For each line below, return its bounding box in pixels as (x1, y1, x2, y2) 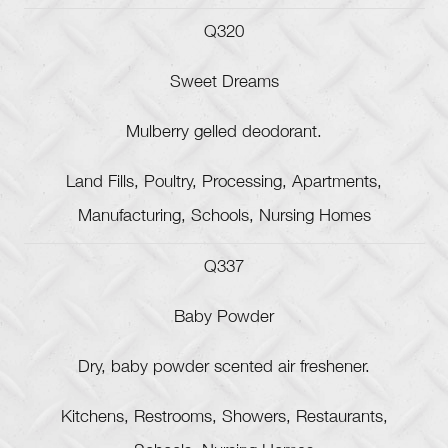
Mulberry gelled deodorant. (126, 125, 322, 143)
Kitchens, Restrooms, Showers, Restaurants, (60, 410, 388, 428)
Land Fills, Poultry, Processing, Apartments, (66, 175, 382, 193)
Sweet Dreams (169, 75, 279, 93)
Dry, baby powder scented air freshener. (78, 360, 370, 378)
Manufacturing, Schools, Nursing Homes (77, 209, 371, 227)
